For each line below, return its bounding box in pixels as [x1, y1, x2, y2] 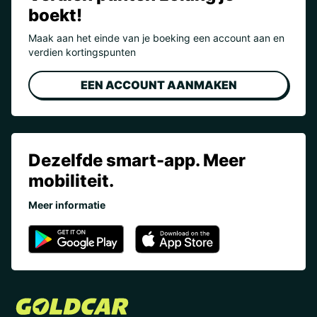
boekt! [28, 5, 82, 25]
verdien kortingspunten [28, 46, 136, 58]
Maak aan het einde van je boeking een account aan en [28, 32, 284, 44]
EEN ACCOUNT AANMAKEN [80, 78, 237, 92]
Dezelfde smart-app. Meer [28, 150, 246, 171]
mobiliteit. [28, 171, 114, 191]
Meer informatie [28, 199, 105, 211]
